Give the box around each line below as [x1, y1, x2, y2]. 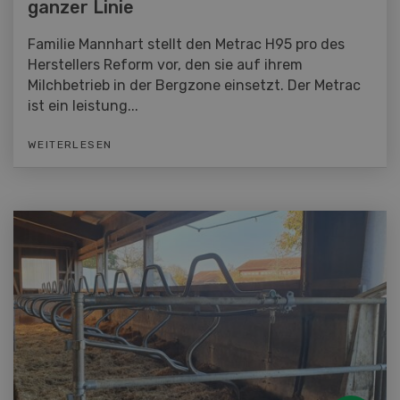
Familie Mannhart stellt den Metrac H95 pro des [28, 36, 345, 54]
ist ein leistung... [28, 97, 138, 115]
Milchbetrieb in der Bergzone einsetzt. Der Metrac [28, 77, 361, 95]
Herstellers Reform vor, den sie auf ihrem [28, 56, 303, 74]
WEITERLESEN [28, 138, 112, 152]
